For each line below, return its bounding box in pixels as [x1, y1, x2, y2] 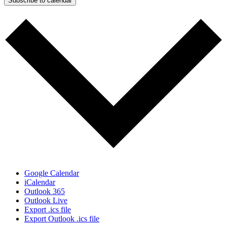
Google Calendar [24, 169, 79, 178]
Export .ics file [24, 205, 71, 214]
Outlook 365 [24, 187, 65, 196]
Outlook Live [24, 196, 67, 205]
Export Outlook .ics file [24, 214, 99, 223]
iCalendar [24, 178, 55, 187]
